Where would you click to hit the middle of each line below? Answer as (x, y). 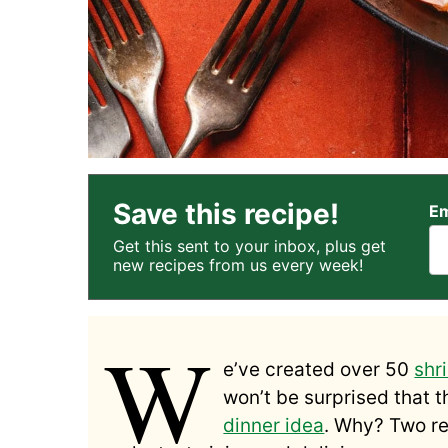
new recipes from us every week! (238, 264)
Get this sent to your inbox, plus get (249, 245)
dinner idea (274, 425)
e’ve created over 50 (319, 369)
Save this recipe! (226, 213)
